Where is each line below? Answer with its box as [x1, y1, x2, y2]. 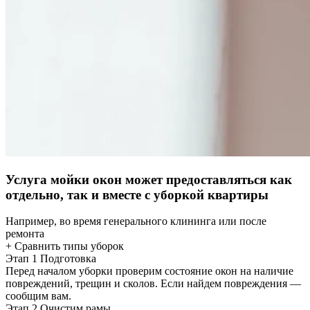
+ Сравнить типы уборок [6, 240, 124, 253]
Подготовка [40, 253, 96, 265]
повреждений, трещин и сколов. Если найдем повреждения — [6, 277, 301, 290]
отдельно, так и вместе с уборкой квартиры [6, 187, 268, 202]
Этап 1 [6, 253, 37, 265]
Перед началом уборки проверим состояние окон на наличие [6, 265, 293, 277]
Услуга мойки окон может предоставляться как [6, 172, 292, 187]
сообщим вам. [6, 290, 71, 302]
